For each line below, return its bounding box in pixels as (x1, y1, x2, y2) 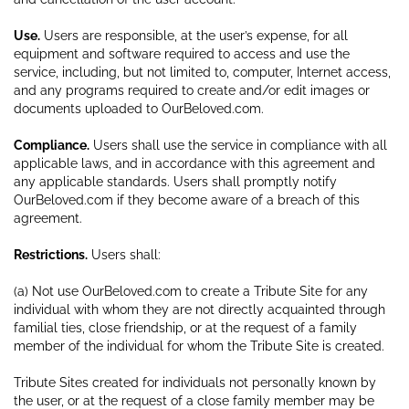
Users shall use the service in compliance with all (89, 137, 387, 152)
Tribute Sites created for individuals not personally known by (14, 374, 376, 390)
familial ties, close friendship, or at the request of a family (14, 320, 357, 335)
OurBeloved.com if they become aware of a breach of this (14, 192, 360, 207)
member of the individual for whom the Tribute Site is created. (14, 338, 384, 353)
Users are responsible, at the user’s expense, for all (40, 27, 348, 43)
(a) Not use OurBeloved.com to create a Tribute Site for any (14, 283, 368, 299)
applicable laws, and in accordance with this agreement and (14, 155, 375, 171)
